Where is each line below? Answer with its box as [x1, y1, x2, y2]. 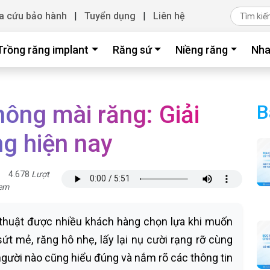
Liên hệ [153, 10, 185, 22]
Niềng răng [175, 43, 228, 56]
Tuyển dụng [84, 10, 136, 22]
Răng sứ [112, 43, 152, 56]
